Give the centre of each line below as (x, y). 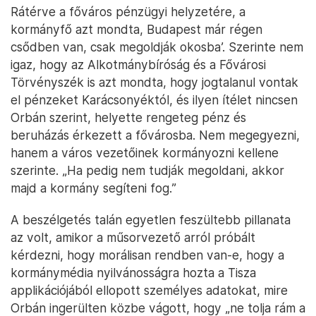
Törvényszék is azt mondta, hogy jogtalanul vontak (154, 83)
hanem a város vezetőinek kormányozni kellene (145, 153)
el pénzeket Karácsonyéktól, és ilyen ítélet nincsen (154, 100)
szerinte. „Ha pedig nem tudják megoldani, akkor (147, 171)
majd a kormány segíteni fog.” (93, 188)
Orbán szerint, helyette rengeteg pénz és (128, 118)
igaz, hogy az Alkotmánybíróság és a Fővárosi (138, 65)
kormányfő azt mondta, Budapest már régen (136, 30)
